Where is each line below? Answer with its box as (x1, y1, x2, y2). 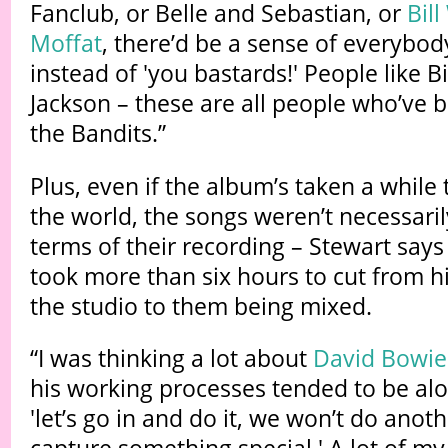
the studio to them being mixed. (29, 289, 372, 322)
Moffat (29, 26, 102, 59)
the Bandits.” (29, 116, 166, 149)
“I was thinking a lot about (29, 342, 313, 375)
